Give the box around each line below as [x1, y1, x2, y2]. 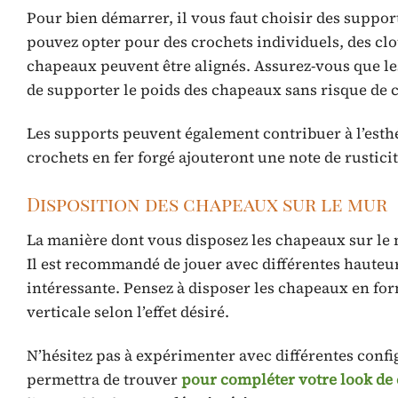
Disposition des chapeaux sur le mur [27, 190, 387, 216]
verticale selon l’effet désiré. [27, 300, 229, 322]
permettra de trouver [27, 368, 181, 390]
